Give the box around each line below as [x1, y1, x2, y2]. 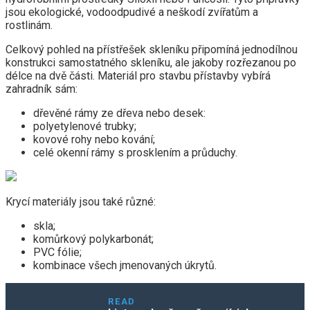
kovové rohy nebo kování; [33, 132, 155, 146]
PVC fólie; [33, 245, 82, 259]
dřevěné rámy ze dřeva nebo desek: [33, 106, 206, 120]
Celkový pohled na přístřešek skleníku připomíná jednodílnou [6, 42, 298, 56]
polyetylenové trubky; [33, 119, 136, 133]
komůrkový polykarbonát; [33, 232, 154, 246]
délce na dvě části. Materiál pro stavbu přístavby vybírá [6, 69, 271, 82]
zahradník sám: [6, 82, 77, 95]
